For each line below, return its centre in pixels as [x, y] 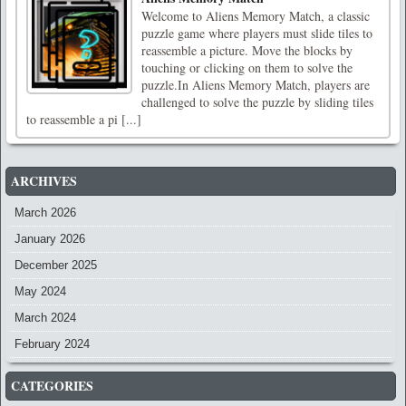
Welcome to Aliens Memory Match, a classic [256, 16]
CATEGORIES [52, 386]
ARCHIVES [44, 181]
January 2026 [50, 239]
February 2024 [52, 344]
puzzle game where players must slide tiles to [257, 34]
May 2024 [40, 292]
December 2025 [56, 266]
